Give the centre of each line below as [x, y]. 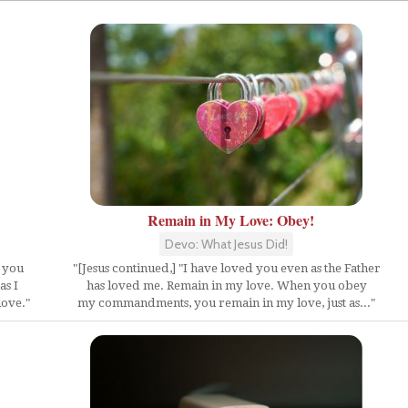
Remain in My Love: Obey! [231, 220]
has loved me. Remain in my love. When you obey [226, 286]
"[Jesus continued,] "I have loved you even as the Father [226, 268]
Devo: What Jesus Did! [226, 244]
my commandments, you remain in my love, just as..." [226, 303]
